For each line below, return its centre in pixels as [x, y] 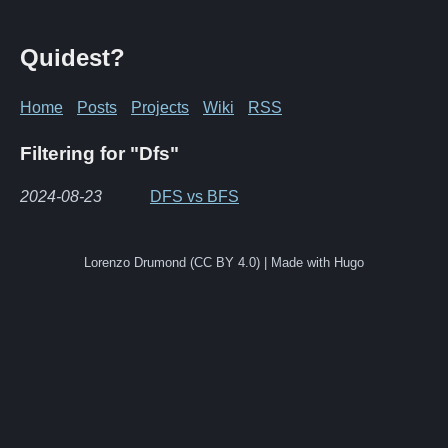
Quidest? [72, 57]
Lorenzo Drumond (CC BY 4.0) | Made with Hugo [224, 262]
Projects [160, 107]
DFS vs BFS [194, 196]
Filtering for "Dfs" [99, 153]
